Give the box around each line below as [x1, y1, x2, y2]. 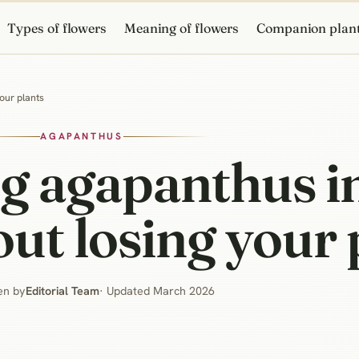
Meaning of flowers [123, 19, 240, 36]
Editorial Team [26, 283, 99, 298]
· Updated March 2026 [99, 283, 215, 298]
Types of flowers [7, 19, 107, 36]
